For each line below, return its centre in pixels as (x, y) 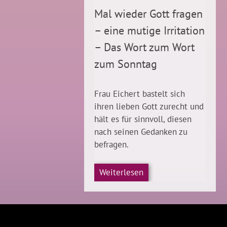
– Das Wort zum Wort (144, 47)
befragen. (111, 145)
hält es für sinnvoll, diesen (143, 119)
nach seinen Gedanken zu (141, 132)
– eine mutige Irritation (149, 31)
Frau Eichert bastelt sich (140, 94)
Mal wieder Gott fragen (148, 14)
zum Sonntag (126, 64)
